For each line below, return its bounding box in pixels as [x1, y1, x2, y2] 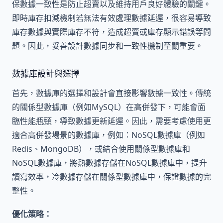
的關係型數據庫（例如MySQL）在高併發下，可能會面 [12, 101, 206, 112]
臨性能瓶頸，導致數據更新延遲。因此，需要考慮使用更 [12, 115, 211, 126]
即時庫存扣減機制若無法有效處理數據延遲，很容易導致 [12, 12, 211, 23]
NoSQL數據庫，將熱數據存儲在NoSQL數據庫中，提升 [12, 157, 207, 168]
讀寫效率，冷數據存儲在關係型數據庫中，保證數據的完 [12, 171, 211, 182]
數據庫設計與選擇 [12, 67, 80, 79]
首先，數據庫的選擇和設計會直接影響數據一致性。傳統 [12, 87, 211, 99]
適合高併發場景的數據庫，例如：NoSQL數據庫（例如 [12, 129, 205, 140]
